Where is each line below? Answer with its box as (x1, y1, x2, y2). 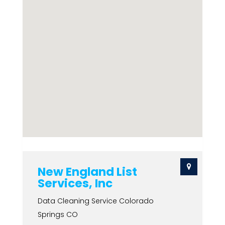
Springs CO (37, 209, 78, 219)
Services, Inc (37, 175, 113, 191)
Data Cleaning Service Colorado (37, 196, 154, 206)
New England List (37, 164, 137, 180)
